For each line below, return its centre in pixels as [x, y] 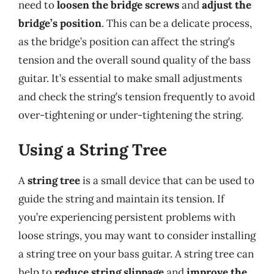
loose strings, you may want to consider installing [137, 235]
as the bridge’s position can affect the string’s [127, 42]
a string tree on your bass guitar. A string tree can [136, 254]
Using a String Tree [93, 149]
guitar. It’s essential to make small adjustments [130, 78]
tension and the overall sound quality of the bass [135, 60]
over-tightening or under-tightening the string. [131, 115]
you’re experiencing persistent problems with [127, 217]
